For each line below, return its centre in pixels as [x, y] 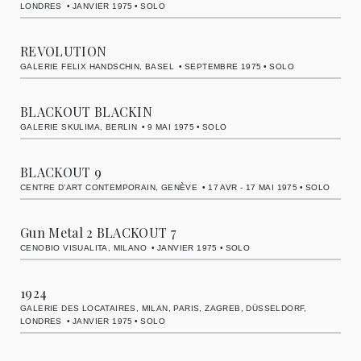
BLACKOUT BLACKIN [87, 112]
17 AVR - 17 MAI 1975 [253, 187]
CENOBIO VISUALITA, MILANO [83, 248]
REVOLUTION [64, 51]
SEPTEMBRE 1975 [223, 66]
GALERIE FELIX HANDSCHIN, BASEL [97, 66]
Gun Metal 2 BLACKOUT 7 [98, 232]
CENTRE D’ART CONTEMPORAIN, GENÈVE [109, 187]
